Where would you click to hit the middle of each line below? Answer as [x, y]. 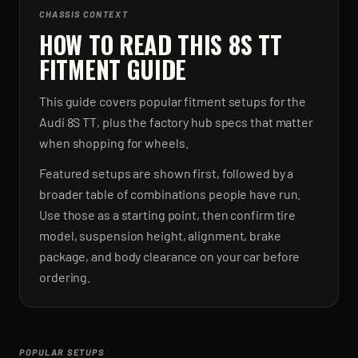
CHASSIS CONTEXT [84, 14]
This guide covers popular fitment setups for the [173, 101]
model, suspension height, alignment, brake [160, 235]
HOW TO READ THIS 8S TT [161, 44]
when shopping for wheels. [114, 143]
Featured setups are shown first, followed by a [167, 173]
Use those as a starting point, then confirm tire [168, 215]
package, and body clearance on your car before [170, 256]
